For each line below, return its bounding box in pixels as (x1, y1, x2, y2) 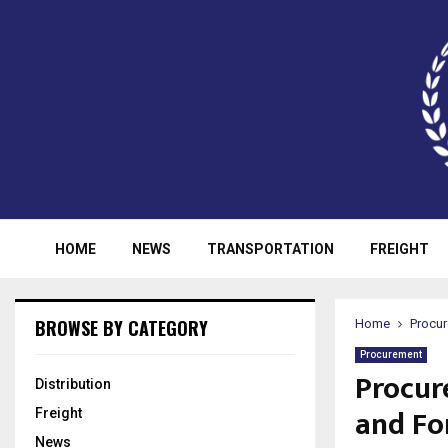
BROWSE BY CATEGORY (35, 315, 208, 341)
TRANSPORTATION (206, 241, 334, 257)
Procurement (360, 349, 422, 360)
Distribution (35, 376, 111, 392)
